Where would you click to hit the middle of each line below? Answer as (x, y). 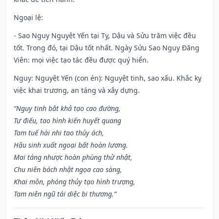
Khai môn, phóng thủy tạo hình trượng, (75, 182)
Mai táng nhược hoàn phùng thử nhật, (73, 157)
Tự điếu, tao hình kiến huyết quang (67, 121)
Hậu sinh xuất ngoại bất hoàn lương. (71, 145)
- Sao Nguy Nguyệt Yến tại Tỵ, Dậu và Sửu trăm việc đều (105, 36)
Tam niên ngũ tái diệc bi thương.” (65, 194)
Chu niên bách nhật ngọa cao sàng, (68, 170)
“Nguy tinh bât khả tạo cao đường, (67, 109)
